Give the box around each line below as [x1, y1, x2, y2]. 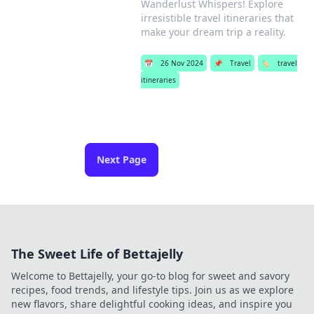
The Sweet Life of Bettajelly [11, 245, 183, 262]
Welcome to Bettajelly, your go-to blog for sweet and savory [11, 269, 289, 282]
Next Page [97, 153, 146, 166]
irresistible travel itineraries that [141, 11, 294, 25]
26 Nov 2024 [161, 58, 204, 68]
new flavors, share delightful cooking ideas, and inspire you [11, 297, 292, 310]
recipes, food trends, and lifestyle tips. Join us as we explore [11, 283, 294, 296]
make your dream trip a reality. [141, 25, 287, 39]
